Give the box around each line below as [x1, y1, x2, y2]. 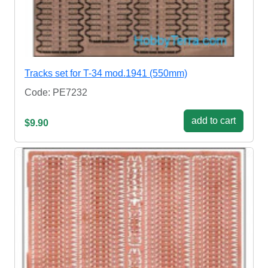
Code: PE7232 [25, 87, 87, 98]
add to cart [191, 115, 236, 126]
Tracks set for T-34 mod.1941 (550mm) [25, 68, 187, 79]
